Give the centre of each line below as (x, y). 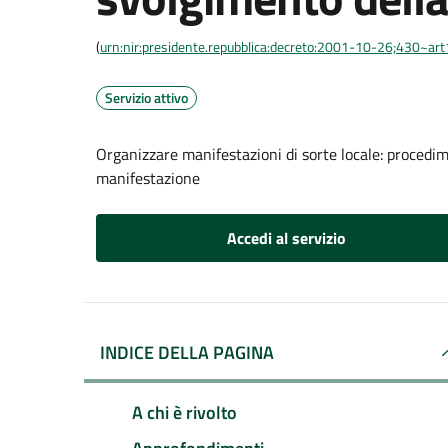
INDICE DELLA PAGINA (187, 352)
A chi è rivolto (184, 412)
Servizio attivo (146, 97)
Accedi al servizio (286, 238)
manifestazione (148, 178)
